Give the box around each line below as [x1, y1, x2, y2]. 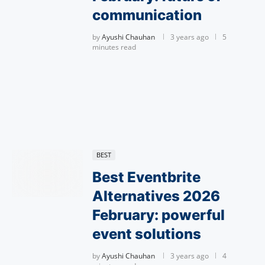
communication [92, 7, 202, 24]
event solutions [92, 225, 201, 243]
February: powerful [92, 206, 225, 224]
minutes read [92, 42, 136, 52]
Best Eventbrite [92, 169, 201, 186]
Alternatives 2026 [92, 188, 220, 205]
